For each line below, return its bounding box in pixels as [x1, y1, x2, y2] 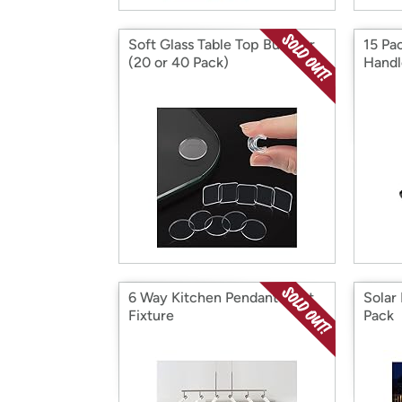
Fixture [128, 307, 174, 324]
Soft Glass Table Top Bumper [128, 36, 315, 53]
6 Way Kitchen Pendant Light [128, 289, 314, 306]
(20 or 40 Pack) [128, 54, 229, 71]
